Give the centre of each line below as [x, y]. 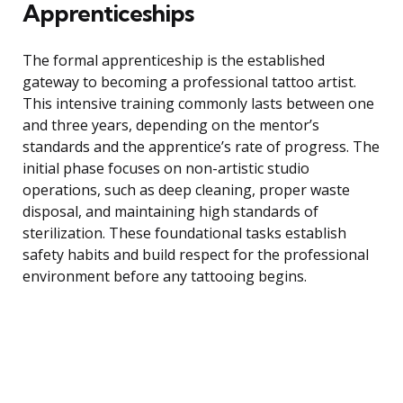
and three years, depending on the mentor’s [171, 125]
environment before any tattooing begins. [165, 277]
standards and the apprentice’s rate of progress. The [201, 147]
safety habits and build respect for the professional [196, 255]
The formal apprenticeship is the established [174, 61]
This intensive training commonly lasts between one [198, 104]
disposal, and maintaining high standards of [170, 212]
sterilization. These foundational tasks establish [184, 233]
